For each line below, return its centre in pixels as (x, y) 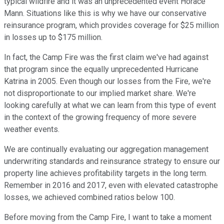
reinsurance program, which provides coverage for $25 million (111, 25)
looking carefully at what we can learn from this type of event (110, 105)
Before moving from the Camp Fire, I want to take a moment (108, 217)
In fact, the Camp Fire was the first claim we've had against (106, 57)
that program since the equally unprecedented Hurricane (101, 69)
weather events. (32, 129)
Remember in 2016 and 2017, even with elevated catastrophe (111, 185)
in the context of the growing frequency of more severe (100, 117)
